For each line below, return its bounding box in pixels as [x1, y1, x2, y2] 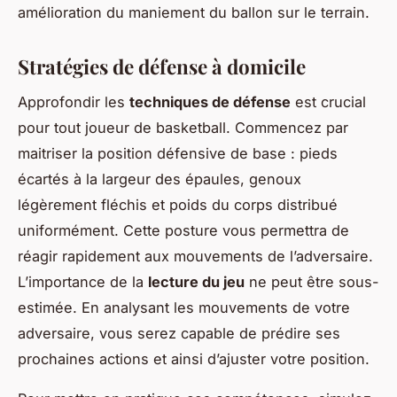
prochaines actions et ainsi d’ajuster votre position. [18, 350, 370, 369]
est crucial [291, 93, 366, 112]
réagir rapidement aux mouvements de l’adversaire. [18, 247, 373, 266]
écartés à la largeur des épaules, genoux [18, 170, 301, 189]
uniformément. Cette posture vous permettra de [18, 222, 349, 240]
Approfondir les [18, 93, 129, 112]
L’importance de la [18, 273, 148, 292]
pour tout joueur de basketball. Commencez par [18, 119, 348, 137]
